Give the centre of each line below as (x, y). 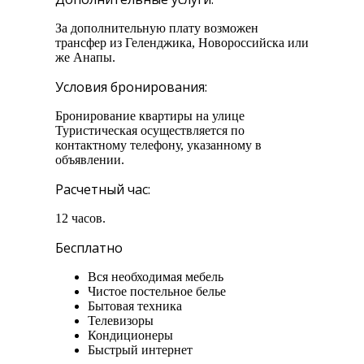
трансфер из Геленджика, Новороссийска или (182, 43)
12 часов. (80, 219)
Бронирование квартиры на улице (150, 116)
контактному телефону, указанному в (158, 145)
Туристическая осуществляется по (150, 131)
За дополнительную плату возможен (157, 28)
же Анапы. (85, 58)
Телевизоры (121, 321)
